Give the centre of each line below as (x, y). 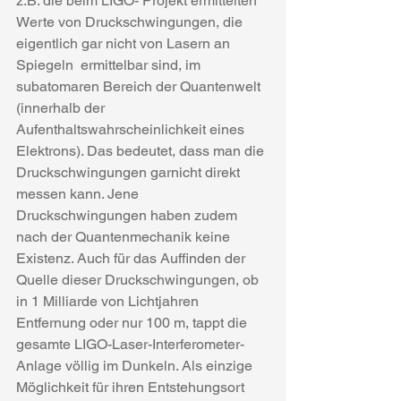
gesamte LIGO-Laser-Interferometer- (130, 344)
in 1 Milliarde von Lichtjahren (109, 301)
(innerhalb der (62, 108)
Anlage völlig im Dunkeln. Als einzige (136, 366)
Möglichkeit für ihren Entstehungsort (132, 387)
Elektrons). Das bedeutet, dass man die (142, 151)
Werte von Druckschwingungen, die (131, 22)
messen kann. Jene (79, 194)
